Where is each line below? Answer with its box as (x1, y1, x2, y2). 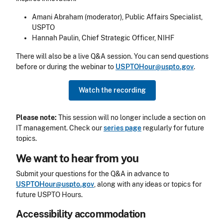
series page (104, 124, 141, 132)
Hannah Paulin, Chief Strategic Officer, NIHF (32, 34, 174, 42)
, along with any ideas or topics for (94, 180, 202, 189)
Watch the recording (78, 86, 146, 95)
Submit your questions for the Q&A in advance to (16, 170, 169, 178)
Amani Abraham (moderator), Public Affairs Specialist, (32, 13, 203, 21)
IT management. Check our (16, 124, 104, 132)
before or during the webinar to (16, 63, 115, 71)
